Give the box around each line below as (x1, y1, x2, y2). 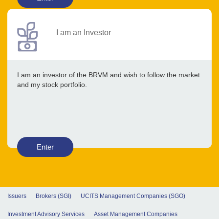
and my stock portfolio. (17, 81, 87, 89)
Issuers (7, 193, 26, 200)
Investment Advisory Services (7, 211, 85, 218)
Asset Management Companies (94, 211, 177, 218)
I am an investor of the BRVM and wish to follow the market (17, 71, 200, 79)
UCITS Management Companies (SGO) (81, 193, 185, 200)
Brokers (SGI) (36, 193, 71, 200)
